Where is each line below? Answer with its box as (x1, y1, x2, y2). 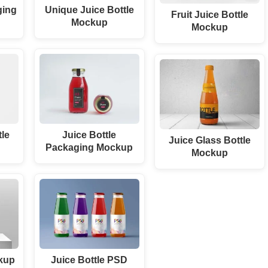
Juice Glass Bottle (168, 134, 251, 145)
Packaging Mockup (45, 142, 133, 153)
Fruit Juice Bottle (170, 9, 248, 20)
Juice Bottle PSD (51, 254, 128, 266)
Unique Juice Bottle (44, 4, 134, 16)
